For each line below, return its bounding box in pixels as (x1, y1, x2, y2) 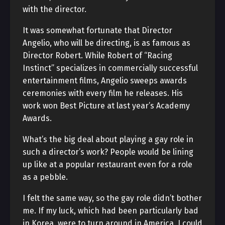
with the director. (23, 5, 86, 14)
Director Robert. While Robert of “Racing (23, 51, 172, 60)
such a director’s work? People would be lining (23, 147, 193, 157)
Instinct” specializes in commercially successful (23, 63, 198, 73)
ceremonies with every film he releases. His (23, 88, 183, 98)
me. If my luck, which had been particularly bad (23, 206, 198, 215)
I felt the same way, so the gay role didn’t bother (23, 193, 202, 203)
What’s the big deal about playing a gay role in (23, 135, 193, 144)
